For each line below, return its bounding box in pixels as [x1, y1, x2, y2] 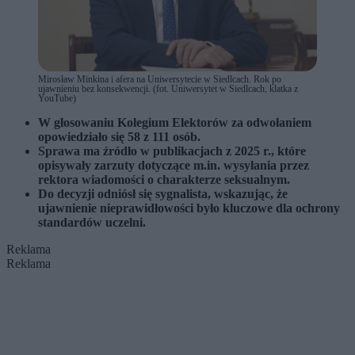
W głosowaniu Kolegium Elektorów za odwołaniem [38, 116, 311, 130]
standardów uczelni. [38, 216, 146, 230]
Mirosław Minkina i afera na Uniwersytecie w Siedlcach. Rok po [38, 74, 281, 86]
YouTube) [38, 93, 76, 105]
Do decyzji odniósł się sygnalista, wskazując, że [38, 187, 288, 201]
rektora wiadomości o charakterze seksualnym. [38, 173, 290, 187]
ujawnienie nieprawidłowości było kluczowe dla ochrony [38, 201, 340, 216]
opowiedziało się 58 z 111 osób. [38, 130, 200, 144]
